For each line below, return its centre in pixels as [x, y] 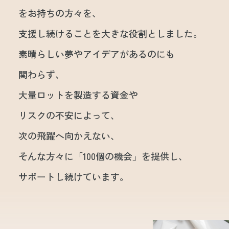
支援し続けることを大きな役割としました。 [110, 33]
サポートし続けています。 [73, 177]
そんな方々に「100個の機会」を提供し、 [103, 156]
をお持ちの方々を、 [60, 13]
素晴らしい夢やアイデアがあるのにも [96, 54]
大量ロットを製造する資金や [78, 95]
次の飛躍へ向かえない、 [69, 136]
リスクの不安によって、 [69, 115]
